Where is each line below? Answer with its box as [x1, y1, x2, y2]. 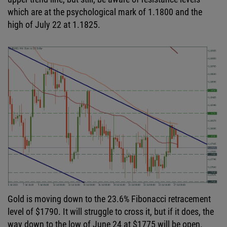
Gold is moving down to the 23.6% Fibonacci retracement [8, 193, 211, 204]
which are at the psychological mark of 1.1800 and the [8, 7, 202, 17]
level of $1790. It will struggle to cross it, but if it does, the [8, 206, 214, 217]
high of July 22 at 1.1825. [8, 19, 100, 30]
